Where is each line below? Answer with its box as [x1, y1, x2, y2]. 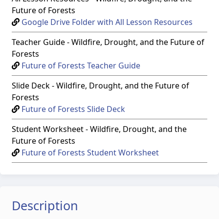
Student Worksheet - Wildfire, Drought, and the [12, 124, 187, 134]
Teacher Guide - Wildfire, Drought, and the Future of [12, 37, 204, 47]
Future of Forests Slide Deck [22, 104, 125, 114]
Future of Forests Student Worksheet [22, 147, 159, 158]
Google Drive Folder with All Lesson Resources [22, 17, 193, 27]
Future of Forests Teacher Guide [22, 60, 140, 71]
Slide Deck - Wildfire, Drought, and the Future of [12, 80, 189, 91]
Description [12, 197, 78, 214]
